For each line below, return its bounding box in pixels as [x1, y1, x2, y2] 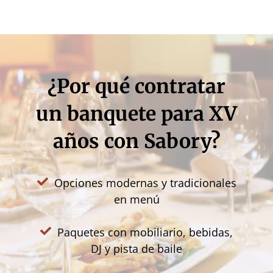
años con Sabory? [52, 129, 221, 154]
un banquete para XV [36, 102, 237, 126]
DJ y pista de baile [91, 241, 182, 256]
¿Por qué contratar [48, 74, 225, 99]
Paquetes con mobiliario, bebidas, [57, 225, 233, 239]
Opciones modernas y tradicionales [54, 175, 236, 190]
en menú [113, 192, 160, 207]
